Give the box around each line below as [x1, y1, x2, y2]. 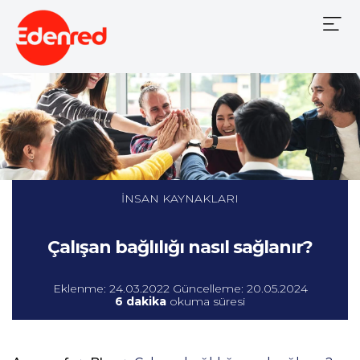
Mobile [316, 18, 354, 32]
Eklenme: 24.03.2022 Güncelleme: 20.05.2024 [52, 280, 308, 296]
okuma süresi [166, 293, 245, 309]
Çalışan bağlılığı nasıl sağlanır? [47, 235, 313, 258]
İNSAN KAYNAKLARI [121, 190, 239, 206]
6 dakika [115, 293, 166, 309]
